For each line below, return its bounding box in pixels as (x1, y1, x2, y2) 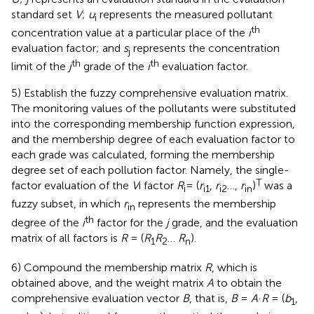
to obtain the (214, 275, 282, 289)
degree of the (11, 215, 82, 229)
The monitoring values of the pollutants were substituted (11, 102, 296, 116)
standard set (11, 7, 75, 21)
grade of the (81, 60, 147, 74)
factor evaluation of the (11, 179, 132, 193)
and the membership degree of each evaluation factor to (11, 132, 295, 146)
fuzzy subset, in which (11, 197, 123, 211)
